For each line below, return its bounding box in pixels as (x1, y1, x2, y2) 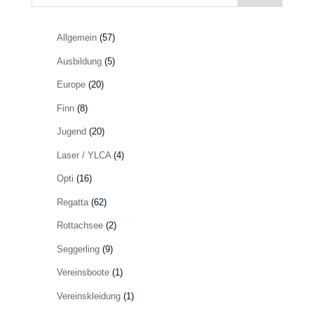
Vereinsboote (56, 267, 109, 278)
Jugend (56, 126, 86, 137)
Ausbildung (56, 55, 102, 67)
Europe (56, 79, 86, 90)
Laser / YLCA (56, 149, 111, 161)
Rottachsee (56, 220, 103, 231)
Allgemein (56, 32, 97, 43)
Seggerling (56, 243, 100, 254)
